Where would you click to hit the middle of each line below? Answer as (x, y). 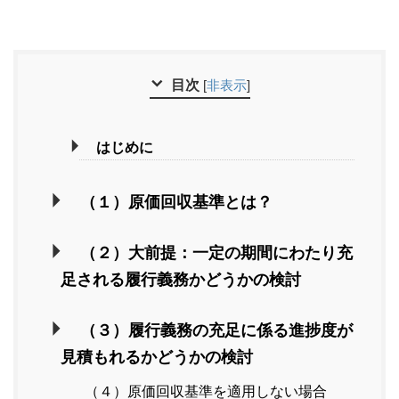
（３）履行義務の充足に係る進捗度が (216, 331)
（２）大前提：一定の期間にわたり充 (216, 253)
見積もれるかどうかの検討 (157, 358)
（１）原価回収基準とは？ (176, 203)
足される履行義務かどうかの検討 (181, 280)
